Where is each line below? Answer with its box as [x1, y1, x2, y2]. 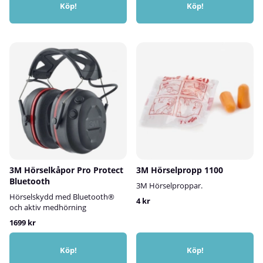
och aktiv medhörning [9, 201, 86, 213]
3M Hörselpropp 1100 [136, 164, 223, 176]
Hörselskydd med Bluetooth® [9, 191, 114, 202]
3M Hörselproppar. [136, 180, 203, 191]
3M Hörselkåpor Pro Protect [9, 164, 123, 176]
